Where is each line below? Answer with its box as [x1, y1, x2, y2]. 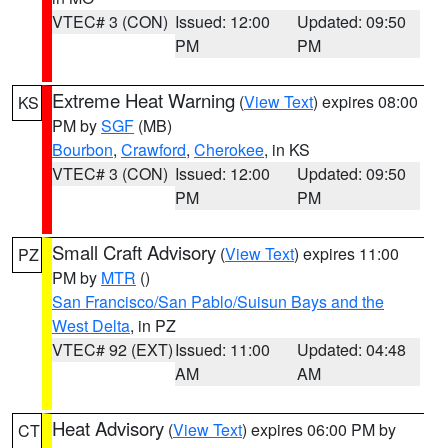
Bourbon [52, 138, 113, 161]
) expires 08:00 [313, 90, 418, 113]
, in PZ [130, 314, 176, 337]
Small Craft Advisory [52, 239, 216, 265]
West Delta [52, 314, 130, 337]
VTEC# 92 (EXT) [52, 338, 173, 361]
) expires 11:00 [294, 242, 399, 265]
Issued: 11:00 [174, 338, 270, 361]
